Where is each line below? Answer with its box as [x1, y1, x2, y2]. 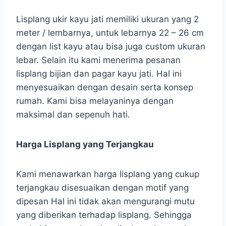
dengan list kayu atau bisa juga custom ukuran [16, 41, 205, 51]
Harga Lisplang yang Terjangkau [16, 139, 154, 149]
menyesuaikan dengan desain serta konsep [16, 82, 193, 92]
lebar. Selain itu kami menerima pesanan [16, 54, 181, 65]
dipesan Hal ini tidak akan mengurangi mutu [16, 196, 195, 206]
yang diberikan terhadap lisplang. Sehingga [16, 209, 192, 220]
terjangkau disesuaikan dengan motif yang [16, 182, 189, 193]
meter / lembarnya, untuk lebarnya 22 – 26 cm [16, 27, 204, 38]
